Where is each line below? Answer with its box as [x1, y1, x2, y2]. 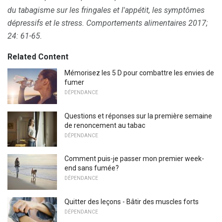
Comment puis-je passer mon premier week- [64, 155, 204, 163]
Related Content [7, 52, 68, 61]
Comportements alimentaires [86, 18, 186, 28]
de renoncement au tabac [64, 121, 145, 129]
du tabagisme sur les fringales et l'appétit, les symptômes [7, 5, 205, 15]
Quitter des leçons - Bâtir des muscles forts [64, 197, 199, 206]
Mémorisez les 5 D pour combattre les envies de [64, 68, 214, 77]
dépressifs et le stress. [7, 18, 84, 28]
